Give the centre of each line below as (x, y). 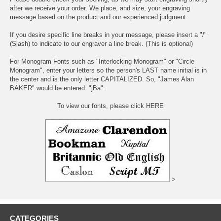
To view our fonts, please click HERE (110, 106)
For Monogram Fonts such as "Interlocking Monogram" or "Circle (102, 61)
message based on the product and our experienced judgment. (99, 17)
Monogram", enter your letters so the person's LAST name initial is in (108, 70)
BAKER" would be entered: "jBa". (57, 88)
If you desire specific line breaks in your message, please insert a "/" (108, 35)
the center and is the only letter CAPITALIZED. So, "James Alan (102, 79)
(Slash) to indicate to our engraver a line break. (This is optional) (101, 43)
